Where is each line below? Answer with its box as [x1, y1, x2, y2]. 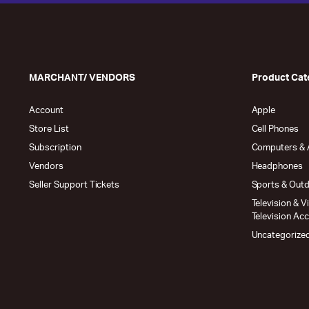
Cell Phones [251, 125, 299, 134]
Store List [29, 125, 69, 134]
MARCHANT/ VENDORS [29, 73, 135, 83]
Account [29, 106, 63, 115]
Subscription [29, 143, 81, 152]
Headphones [251, 162, 303, 171]
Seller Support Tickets [29, 181, 120, 190]
